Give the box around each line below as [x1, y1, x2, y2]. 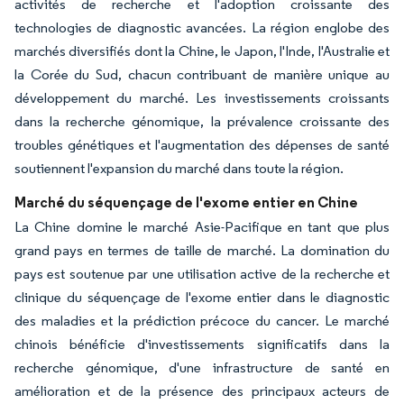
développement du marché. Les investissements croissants [14, 88, 390, 106]
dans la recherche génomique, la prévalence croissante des [14, 112, 390, 130]
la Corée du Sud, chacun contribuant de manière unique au [14, 65, 390, 83]
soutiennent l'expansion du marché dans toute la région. [14, 159, 344, 177]
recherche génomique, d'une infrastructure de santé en [14, 358, 390, 376]
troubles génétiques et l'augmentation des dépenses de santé [14, 135, 390, 153]
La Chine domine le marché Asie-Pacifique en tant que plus [14, 217, 390, 235]
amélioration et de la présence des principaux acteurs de [14, 381, 390, 399]
